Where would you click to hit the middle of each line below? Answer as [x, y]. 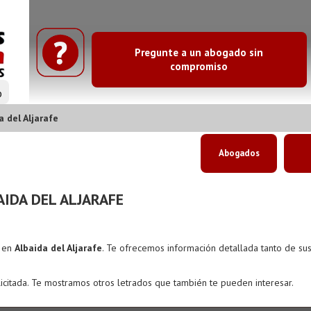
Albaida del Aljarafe [58, 248]
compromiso [199, 66]
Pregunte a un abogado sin [199, 52]
